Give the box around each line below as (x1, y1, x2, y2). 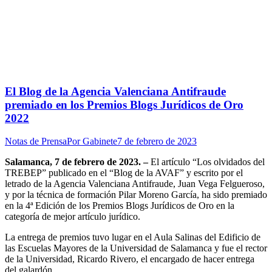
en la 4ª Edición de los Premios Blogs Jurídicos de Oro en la (5, 200, 234, 211)
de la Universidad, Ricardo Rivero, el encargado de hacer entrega (5, 254, 254, 265)
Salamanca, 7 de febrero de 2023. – (5, 157, 151, 168)
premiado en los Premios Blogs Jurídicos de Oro (5, 98, 243, 111)
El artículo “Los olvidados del (151, 157, 265, 168)
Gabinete (83, 136, 117, 147)
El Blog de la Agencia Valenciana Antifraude (5, 84, 226, 98)
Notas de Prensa (5, 136, 67, 147)
